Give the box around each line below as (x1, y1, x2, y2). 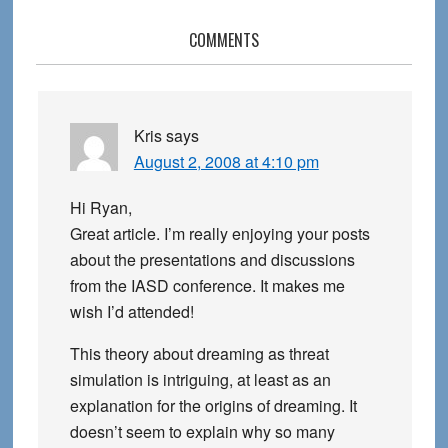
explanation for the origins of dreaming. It (69, 394, 357, 417)
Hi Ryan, (69, 196, 132, 219)
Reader (34, 27, 112, 62)
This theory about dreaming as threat (69, 342, 329, 365)
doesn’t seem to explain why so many (69, 420, 335, 443)
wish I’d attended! (69, 300, 194, 323)
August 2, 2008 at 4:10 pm (133, 150, 319, 173)
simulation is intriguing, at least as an (69, 368, 331, 391)
